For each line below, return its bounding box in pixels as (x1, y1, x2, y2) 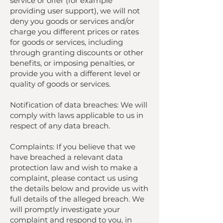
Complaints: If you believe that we (10, 142, 135, 151)
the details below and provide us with (10, 184, 148, 193)
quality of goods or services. (10, 79, 111, 89)
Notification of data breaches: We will (10, 100, 147, 110)
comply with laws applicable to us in (10, 111, 143, 120)
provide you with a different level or (10, 69, 140, 78)
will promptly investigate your (10, 205, 120, 214)
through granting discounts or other (10, 48, 143, 57)
